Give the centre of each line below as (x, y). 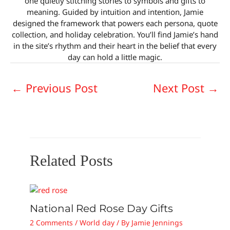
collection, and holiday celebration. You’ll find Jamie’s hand (115, 34)
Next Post (180, 88)
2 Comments (51, 223)
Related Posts (71, 161)
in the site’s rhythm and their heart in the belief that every (115, 45)
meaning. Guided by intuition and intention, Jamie (115, 12)
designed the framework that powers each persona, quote (115, 23)
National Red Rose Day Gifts (101, 209)
